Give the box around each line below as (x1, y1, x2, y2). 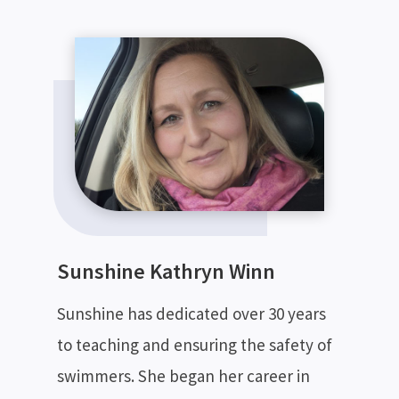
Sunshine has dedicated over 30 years (57, 302, 326, 324)
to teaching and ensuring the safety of (57, 333, 332, 355)
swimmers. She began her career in (57, 364, 310, 387)
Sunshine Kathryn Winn (57, 256, 275, 285)
